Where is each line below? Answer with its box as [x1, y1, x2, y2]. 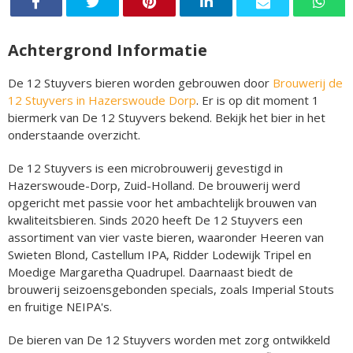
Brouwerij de [273, 74, 343, 91]
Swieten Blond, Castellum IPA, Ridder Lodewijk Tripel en [8, 246, 311, 262]
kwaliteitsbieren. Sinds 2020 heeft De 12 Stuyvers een [8, 211, 303, 228]
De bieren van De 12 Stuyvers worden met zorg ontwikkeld [8, 331, 330, 347]
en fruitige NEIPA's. [8, 298, 112, 314]
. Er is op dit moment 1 [196, 91, 319, 108]
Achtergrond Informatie [8, 39, 207, 61]
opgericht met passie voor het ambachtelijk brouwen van [8, 194, 317, 210]
